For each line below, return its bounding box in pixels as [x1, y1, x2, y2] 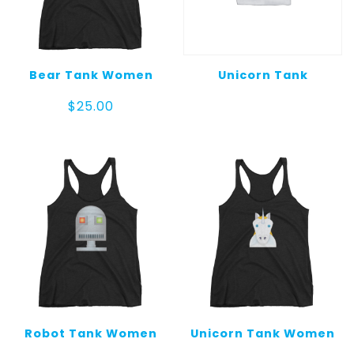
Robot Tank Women [24, 325, 158, 341]
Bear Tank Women [28, 67, 153, 84]
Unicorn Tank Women [190, 325, 336, 341]
